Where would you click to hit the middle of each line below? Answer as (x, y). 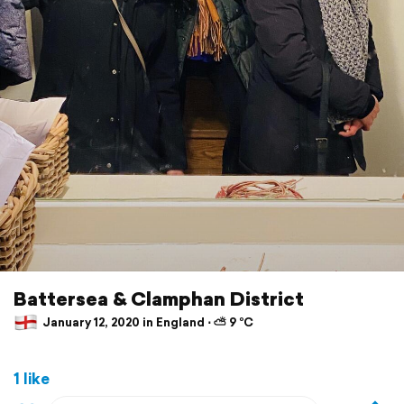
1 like (32, 378)
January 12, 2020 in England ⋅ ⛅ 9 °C (147, 323)
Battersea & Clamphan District (159, 298)
